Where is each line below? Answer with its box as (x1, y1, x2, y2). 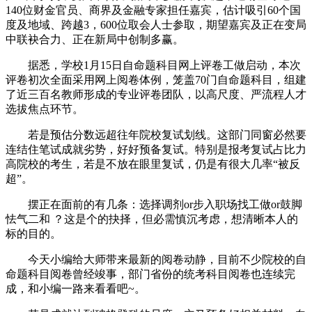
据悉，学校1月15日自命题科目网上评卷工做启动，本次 (6, 58, 301, 71)
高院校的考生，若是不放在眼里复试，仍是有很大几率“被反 (6, 157, 300, 170)
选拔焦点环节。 (6, 102, 84, 115)
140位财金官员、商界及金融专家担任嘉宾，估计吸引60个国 (6, 3, 301, 16)
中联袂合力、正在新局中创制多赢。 (6, 33, 184, 45)
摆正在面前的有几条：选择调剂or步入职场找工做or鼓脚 (6, 198, 302, 210)
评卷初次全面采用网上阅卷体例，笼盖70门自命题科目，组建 (6, 73, 306, 86)
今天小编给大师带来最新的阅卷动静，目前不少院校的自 (6, 253, 306, 265)
